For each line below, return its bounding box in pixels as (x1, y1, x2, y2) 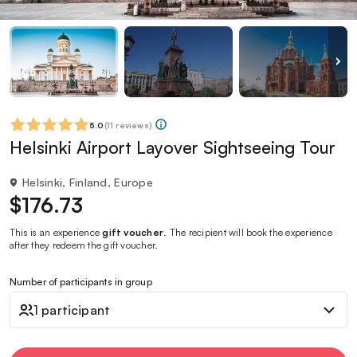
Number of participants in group (10, 275, 152, 288)
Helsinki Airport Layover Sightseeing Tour (10, 135, 335, 158)
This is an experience (10, 226, 103, 238)
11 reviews (106, 120, 149, 130)
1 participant (33, 301, 111, 318)
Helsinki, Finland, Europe (22, 175, 153, 189)
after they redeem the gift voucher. (10, 238, 159, 251)
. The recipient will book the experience (163, 226, 332, 238)
